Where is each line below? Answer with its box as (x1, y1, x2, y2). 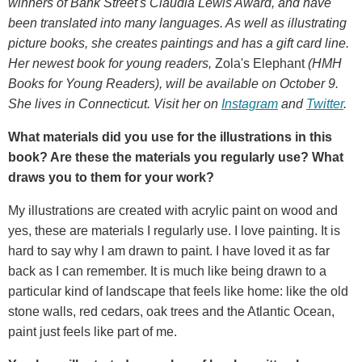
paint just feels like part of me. (8, 324, 177, 339)
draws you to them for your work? (8, 170, 214, 184)
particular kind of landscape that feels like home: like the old (8, 284, 348, 298)
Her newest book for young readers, (8, 56, 215, 70)
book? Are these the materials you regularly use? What (8, 149, 343, 164)
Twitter (306, 96, 343, 111)
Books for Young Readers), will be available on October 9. (8, 76, 339, 90)
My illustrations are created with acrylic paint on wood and (8, 203, 338, 217)
